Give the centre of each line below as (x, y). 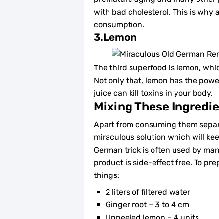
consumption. (119, 24)
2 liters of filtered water (148, 192)
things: (107, 175)
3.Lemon (115, 37)
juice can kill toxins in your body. (153, 93)
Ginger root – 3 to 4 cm (147, 204)
